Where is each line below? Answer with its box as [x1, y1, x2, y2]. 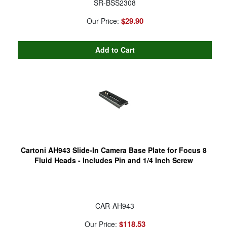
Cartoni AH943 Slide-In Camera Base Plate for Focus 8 [20, 144, 207, 155]
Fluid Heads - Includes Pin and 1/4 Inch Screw [34, 155, 193, 165]
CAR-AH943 [95, 200, 134, 211]
